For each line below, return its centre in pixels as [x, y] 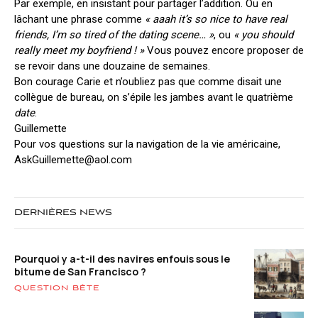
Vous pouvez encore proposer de [224, 50]
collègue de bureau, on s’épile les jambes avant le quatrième [154, 97]
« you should [263, 35]
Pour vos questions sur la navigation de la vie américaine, [147, 144]
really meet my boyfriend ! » [79, 50]
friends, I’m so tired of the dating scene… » [114, 35]
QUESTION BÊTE [57, 288]
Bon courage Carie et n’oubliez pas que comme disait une [148, 82]
